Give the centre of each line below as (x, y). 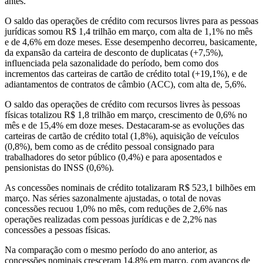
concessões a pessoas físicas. (58, 230)
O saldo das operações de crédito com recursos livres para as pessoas (131, 21)
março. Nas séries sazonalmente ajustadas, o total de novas (113, 198)
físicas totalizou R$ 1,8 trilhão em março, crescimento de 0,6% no (126, 114)
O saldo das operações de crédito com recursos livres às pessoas (122, 104)
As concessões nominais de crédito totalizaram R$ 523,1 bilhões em (130, 187)
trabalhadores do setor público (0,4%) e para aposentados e (113, 157)
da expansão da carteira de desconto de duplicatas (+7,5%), (114, 52)
